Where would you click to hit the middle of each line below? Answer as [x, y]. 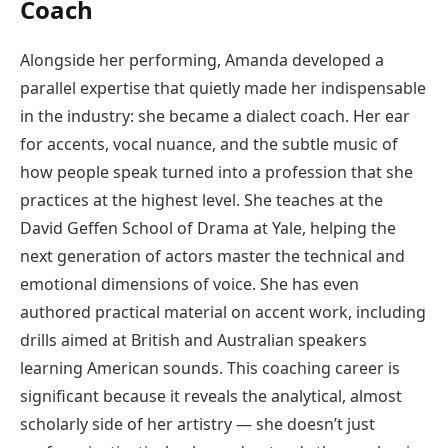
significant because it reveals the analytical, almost [211, 396]
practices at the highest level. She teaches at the [201, 200]
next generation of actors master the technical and [212, 256]
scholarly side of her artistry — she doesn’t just [197, 424]
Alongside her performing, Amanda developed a [202, 60]
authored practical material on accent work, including [223, 312]
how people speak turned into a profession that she [216, 172]
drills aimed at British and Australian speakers [193, 340]
